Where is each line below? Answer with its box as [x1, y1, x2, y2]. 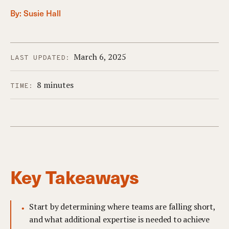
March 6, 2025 [72, 51, 127, 62]
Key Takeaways [10, 164, 140, 189]
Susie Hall [24, 7, 61, 19]
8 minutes [35, 79, 74, 90]
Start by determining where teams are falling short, [29, 201, 215, 212]
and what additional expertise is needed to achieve [29, 214, 210, 225]
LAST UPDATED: [10, 54, 71, 62]
